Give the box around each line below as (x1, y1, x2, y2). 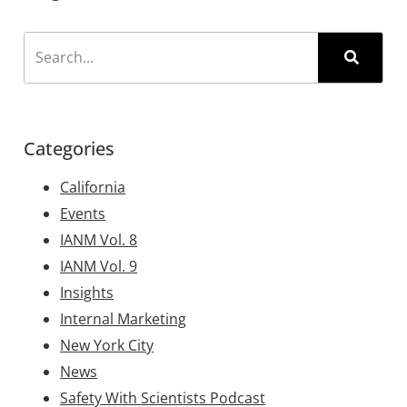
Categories (24, 135, 114, 161)
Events (60, 203, 105, 223)
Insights (60, 282, 114, 303)
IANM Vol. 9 (60, 255, 137, 276)
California (60, 176, 125, 197)
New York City (60, 334, 154, 355)
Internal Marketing (60, 308, 186, 329)
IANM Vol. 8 (60, 229, 137, 250)
